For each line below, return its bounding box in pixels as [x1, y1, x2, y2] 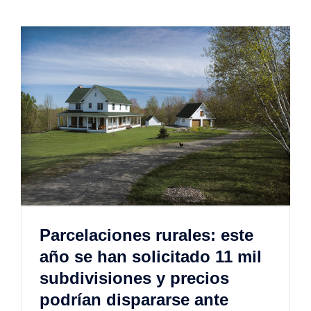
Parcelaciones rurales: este [40, 226, 253, 245]
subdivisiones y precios [40, 269, 229, 288]
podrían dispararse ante [40, 290, 228, 310]
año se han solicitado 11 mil [40, 247, 262, 267]
